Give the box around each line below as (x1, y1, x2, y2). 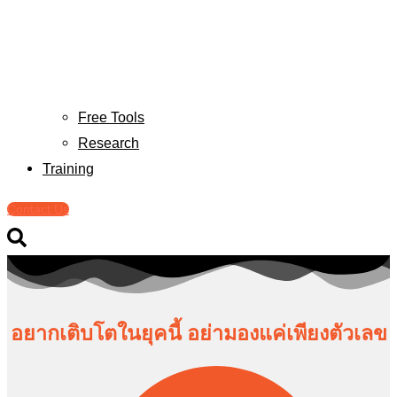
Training (43, 161, 94, 177)
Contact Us (7, 201, 69, 216)
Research (78, 136, 139, 152)
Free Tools (78, 110, 144, 126)
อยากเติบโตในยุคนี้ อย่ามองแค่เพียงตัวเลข (10, 322, 387, 346)
